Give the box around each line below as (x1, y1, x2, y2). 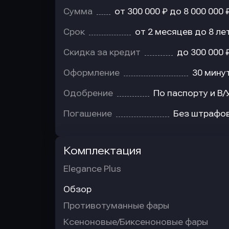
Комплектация (63, 145, 141, 157)
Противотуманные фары (63, 201, 169, 211)
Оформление (63, 68, 120, 78)
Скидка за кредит (63, 48, 141, 57)
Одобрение (63, 88, 113, 98)
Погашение (63, 109, 112, 119)
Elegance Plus (63, 164, 121, 174)
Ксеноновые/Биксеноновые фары (63, 217, 208, 227)
